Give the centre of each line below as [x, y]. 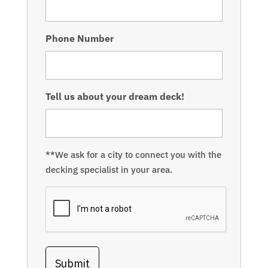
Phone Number [79, 39]
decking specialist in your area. [109, 170]
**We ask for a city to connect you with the [133, 155]
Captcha [63, 194]
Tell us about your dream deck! [115, 97]
